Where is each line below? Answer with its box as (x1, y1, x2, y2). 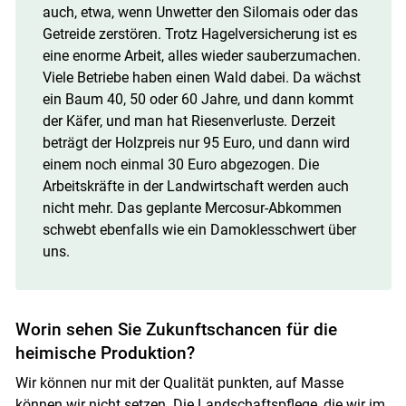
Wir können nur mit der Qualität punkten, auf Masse (14, 374, 343, 392)
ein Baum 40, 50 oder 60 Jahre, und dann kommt (42, 91, 353, 109)
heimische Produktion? (14, 343, 195, 364)
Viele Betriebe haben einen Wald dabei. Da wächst (42, 69, 361, 87)
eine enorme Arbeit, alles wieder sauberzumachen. (42, 47, 361, 65)
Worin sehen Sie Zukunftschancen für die (14, 319, 337, 341)
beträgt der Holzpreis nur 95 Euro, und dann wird (42, 134, 350, 152)
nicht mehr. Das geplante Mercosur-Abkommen (42, 199, 342, 217)
